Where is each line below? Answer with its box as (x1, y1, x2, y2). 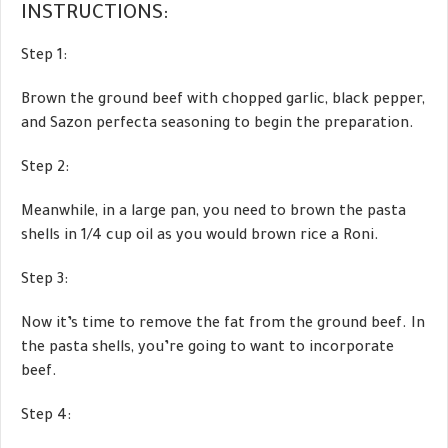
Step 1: (21, 48, 67, 65)
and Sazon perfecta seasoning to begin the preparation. (21, 116, 414, 133)
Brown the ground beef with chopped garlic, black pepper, (21, 92, 425, 109)
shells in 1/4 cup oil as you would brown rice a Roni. (21, 228, 379, 245)
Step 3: (21, 272, 68, 289)
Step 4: (21, 408, 71, 425)
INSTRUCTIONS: (21, 3, 168, 26)
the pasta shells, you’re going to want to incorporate (21, 340, 394, 357)
